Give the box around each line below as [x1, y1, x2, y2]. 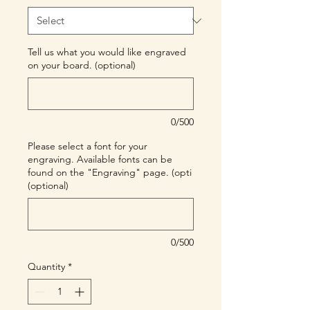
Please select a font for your [28, 140, 147, 152]
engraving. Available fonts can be [28, 153, 172, 165]
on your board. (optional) [28, 59, 136, 71]
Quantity [28, 260, 65, 273]
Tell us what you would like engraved [28, 46, 186, 58]
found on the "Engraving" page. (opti [28, 166, 192, 179]
